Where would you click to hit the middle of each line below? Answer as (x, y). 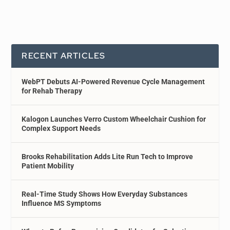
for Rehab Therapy (52, 91)
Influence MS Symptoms (62, 203)
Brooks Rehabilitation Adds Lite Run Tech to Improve (108, 156)
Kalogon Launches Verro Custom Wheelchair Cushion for (114, 119)
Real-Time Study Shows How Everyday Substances (105, 194)
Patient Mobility (48, 166)
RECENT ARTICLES (64, 55)
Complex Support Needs (61, 128)
